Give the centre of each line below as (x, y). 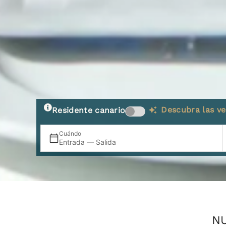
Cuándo (70, 134)
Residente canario (89, 110)
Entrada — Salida (88, 142)
